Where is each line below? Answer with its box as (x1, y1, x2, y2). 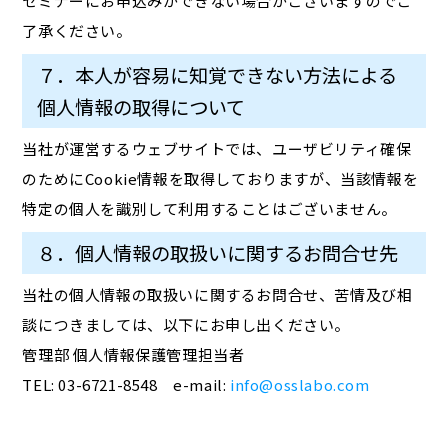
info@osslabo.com (230, 374, 370, 396)
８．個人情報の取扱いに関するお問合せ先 (37, 239, 399, 268)
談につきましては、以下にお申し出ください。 (22, 314, 351, 336)
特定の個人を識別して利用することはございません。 (22, 198, 397, 220)
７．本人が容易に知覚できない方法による (37, 61, 398, 90)
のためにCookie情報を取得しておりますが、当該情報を (22, 168, 419, 190)
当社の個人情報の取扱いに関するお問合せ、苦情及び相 (22, 284, 413, 306)
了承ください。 (22, 20, 132, 42)
